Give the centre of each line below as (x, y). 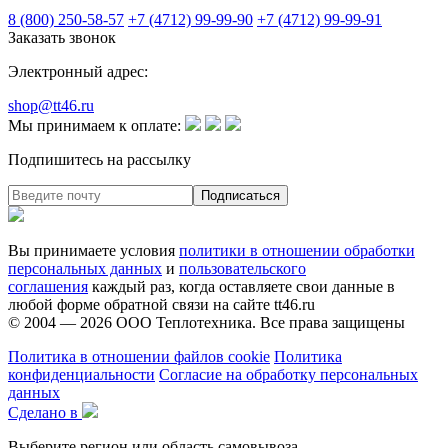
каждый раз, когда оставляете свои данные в (241, 286)
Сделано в (43, 412)
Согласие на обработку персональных (288, 374)
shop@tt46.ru (51, 105)
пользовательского (242, 268)
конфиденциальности (81, 374)
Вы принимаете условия (93, 250)
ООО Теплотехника (184, 322)
